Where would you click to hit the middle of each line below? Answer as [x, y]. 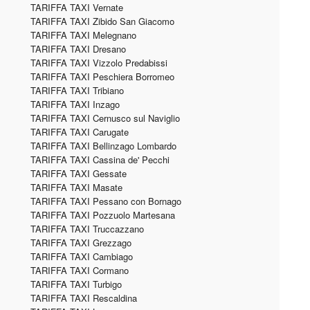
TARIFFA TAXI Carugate [80, 132]
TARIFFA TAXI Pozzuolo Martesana [103, 215]
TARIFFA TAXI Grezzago [81, 243]
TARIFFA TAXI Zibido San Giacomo [102, 21]
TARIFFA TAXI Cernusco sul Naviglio [105, 118]
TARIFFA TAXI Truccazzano [87, 229]
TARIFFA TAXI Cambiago [82, 256]
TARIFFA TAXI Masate [76, 187]
